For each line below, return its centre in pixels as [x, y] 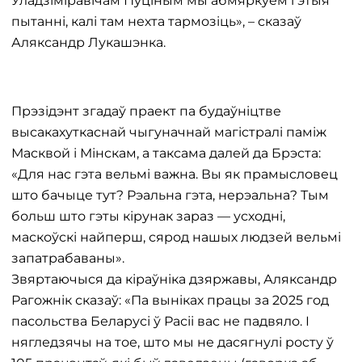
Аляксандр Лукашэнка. [88, 42]
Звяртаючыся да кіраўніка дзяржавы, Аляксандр [174, 279]
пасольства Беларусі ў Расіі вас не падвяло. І [160, 321]
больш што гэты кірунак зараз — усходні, [148, 216]
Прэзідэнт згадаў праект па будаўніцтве [146, 111]
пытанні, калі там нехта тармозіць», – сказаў [156, 21]
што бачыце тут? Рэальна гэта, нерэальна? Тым [170, 195]
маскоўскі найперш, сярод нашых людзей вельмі [176, 237]
